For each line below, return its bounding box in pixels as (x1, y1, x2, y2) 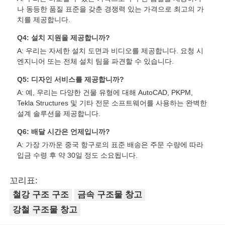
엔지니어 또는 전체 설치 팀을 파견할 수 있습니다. (17, 57, 174, 65)
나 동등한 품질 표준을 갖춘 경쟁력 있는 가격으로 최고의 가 (17, 5, 204, 13)
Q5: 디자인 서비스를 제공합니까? (17, 75, 125, 83)
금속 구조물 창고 (77, 190, 143, 200)
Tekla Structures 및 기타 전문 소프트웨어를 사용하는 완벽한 (17, 98, 207, 107)
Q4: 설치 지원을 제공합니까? (17, 33, 110, 42)
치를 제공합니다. (17, 15, 71, 24)
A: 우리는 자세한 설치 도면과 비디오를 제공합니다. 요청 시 (17, 46, 204, 55)
